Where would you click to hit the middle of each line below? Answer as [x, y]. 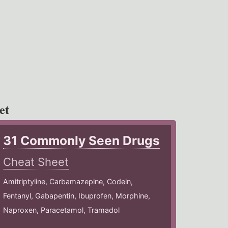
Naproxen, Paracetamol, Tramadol [62, 210]
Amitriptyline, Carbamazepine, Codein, [68, 182]
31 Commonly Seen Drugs [82, 141]
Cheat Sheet [36, 162]
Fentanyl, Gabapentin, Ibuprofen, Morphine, [77, 196]
